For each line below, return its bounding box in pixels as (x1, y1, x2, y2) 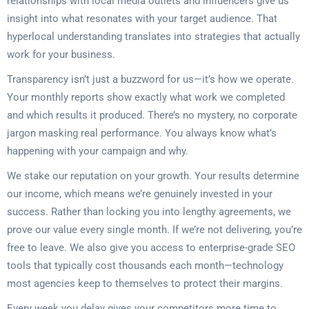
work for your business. (7, 48, 115, 61)
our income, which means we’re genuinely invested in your (7, 188, 272, 200)
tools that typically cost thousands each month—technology (7, 259, 283, 272)
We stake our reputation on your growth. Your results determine (7, 170, 299, 182)
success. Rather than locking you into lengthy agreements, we (7, 206, 291, 218)
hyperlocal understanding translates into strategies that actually (7, 30, 300, 43)
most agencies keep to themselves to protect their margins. (7, 277, 283, 290)
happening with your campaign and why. (7, 145, 188, 157)
